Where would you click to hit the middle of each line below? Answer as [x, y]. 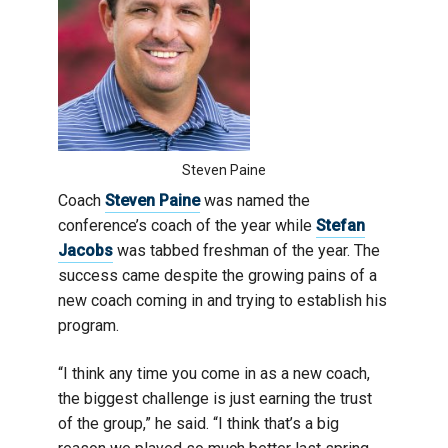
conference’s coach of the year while [187, 225]
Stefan [340, 225]
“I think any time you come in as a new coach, [214, 373]
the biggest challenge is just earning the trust [215, 398]
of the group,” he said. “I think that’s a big [198, 423]
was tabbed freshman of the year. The [246, 250]
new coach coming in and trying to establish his [222, 300]
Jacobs [85, 250]
